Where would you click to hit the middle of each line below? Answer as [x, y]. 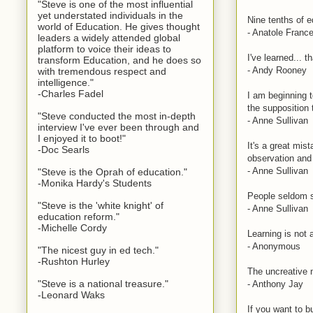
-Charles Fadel [71, 93]
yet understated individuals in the [110, 15]
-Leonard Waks [71, 294]
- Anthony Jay [275, 284]
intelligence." [66, 82]
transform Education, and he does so [119, 60]
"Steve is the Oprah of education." [112, 172]
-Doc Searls [64, 149]
